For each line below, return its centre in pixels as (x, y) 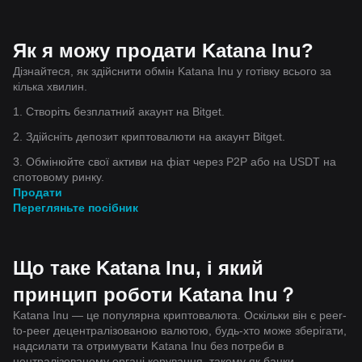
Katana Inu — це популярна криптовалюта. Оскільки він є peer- (180, 315)
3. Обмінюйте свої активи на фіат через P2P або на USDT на (175, 161)
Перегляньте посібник (76, 207)
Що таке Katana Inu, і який (138, 267)
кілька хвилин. (50, 86)
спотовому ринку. (59, 177)
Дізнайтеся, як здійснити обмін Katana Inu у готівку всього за (172, 71)
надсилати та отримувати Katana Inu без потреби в (148, 345)
